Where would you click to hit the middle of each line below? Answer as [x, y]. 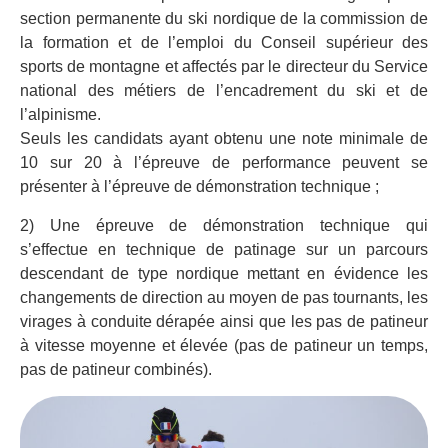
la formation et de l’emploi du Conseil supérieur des [224, 43]
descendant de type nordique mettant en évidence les [224, 273]
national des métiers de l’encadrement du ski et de [224, 91]
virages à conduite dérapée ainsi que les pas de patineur [224, 321]
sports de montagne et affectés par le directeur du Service [224, 67]
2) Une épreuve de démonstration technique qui [224, 225]
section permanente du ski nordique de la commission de [224, 19]
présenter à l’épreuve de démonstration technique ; [199, 187]
